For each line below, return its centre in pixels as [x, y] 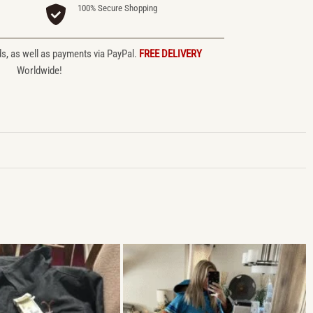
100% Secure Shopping [118, 8]
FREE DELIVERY [170, 53]
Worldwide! [39, 70]
